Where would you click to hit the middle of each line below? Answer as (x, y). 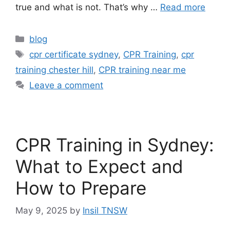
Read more (183, 7)
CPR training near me (142, 70)
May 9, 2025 (41, 211)
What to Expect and (99, 166)
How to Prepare (81, 188)
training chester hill (54, 70)
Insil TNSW (105, 211)
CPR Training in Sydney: (115, 145)
